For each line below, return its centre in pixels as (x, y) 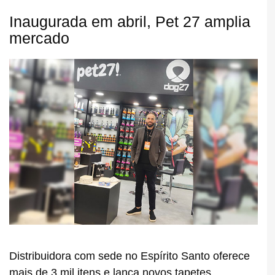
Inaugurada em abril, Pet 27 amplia (130, 22)
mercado (39, 38)
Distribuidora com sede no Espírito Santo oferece (130, 256)
